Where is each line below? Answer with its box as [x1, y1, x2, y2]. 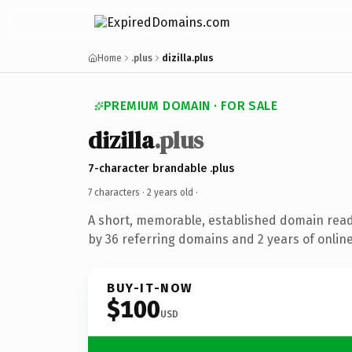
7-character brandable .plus [88, 161, 234, 175]
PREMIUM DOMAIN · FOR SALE [104, 98, 277, 113]
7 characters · [88, 186, 147, 198]
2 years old [147, 186, 193, 198]
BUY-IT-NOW [107, 280, 193, 295]
